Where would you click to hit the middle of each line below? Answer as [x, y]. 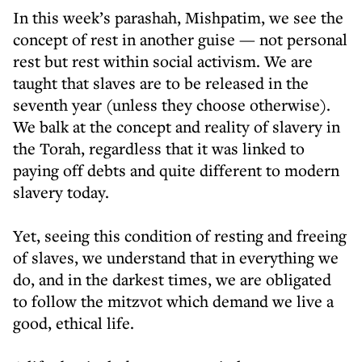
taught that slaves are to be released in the [161, 83]
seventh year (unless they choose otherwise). [172, 105]
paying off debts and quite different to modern [176, 170]
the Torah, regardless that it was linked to [159, 148]
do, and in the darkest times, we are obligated [172, 279]
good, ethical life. [76, 323]
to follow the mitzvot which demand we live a [173, 301]
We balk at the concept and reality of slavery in [177, 126]
